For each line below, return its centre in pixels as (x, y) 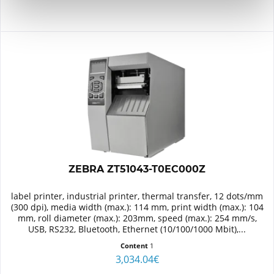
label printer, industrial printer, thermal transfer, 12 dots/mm (137, 196)
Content (135, 245)
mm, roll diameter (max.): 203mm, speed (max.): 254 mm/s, (137, 218)
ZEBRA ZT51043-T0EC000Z (137, 169)
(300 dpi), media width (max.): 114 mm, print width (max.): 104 (137, 207)
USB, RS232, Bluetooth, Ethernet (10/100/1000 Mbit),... (137, 229)
